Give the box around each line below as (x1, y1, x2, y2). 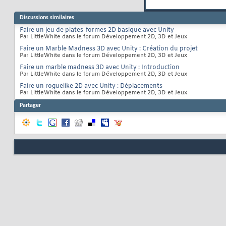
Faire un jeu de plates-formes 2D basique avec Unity (20, 26, 174, 35)
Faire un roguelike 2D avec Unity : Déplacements (20, 82, 162, 91)
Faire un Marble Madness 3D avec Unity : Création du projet (20, 45, 198, 53)
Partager (20, 102, 41, 109)
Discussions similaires (20, 15, 74, 21)
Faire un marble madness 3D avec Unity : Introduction (20, 64, 180, 72)
